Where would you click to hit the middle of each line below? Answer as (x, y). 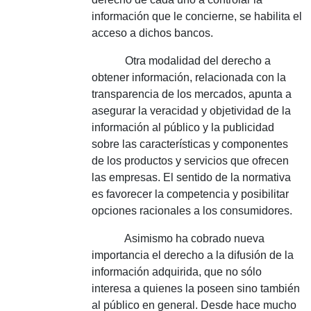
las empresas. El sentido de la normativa (191, 177)
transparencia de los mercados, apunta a (192, 94)
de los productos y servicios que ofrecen (190, 161)
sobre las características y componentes (190, 144)
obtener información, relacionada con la (189, 77)
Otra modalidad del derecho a (181, 61)
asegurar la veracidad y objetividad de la (191, 111)
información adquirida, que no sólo (177, 272)
